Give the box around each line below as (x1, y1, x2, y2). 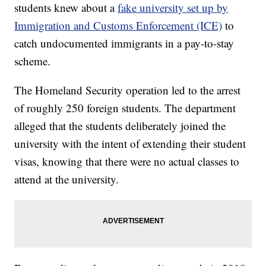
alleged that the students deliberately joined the (14, 118, 226, 134)
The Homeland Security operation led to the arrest (14, 83, 241, 98)
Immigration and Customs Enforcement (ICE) (14, 18, 223, 33)
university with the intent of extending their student (14, 136, 246, 151)
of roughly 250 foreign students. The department (14, 100, 236, 116)
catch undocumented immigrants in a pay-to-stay (14, 36, 235, 51)
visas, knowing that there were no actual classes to (14, 154, 240, 169)
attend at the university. (14, 172, 119, 187)
